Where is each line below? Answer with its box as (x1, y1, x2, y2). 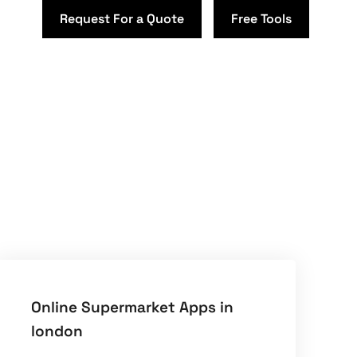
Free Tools (231, 10, 292, 27)
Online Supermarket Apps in (31, 297, 234, 318)
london (31, 321, 84, 342)
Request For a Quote (60, 10, 184, 27)
